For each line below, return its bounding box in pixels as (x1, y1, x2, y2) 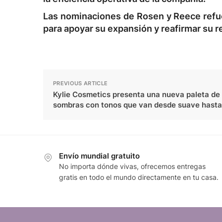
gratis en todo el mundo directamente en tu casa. (59, 173, 219, 182)
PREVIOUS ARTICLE (53, 80, 108, 87)
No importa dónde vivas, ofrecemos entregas (59, 162, 206, 171)
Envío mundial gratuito (59, 151, 140, 161)
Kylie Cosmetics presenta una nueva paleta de (53, 90, 220, 100)
